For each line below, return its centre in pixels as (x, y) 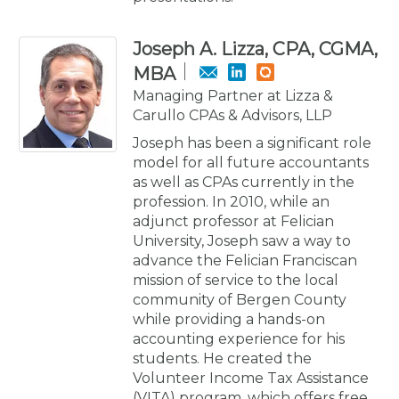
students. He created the (222, 358)
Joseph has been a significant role (252, 142)
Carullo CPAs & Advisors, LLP (232, 115)
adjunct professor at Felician (233, 221)
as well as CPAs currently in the (244, 182)
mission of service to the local (236, 280)
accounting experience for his (239, 338)
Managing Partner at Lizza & (233, 95)
